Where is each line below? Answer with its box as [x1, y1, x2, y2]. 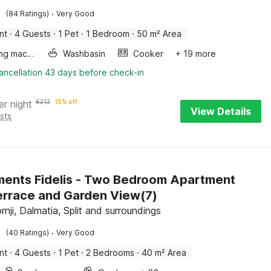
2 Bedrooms [86, 247, 135, 258]
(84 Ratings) [6, 9, 50, 18]
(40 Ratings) [6, 228, 50, 237]
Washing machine [27, 48, 34, 59]
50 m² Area [137, 28, 182, 39]
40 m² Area [142, 247, 187, 258]
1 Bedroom [86, 28, 130, 39]
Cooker [133, 48, 164, 59]
